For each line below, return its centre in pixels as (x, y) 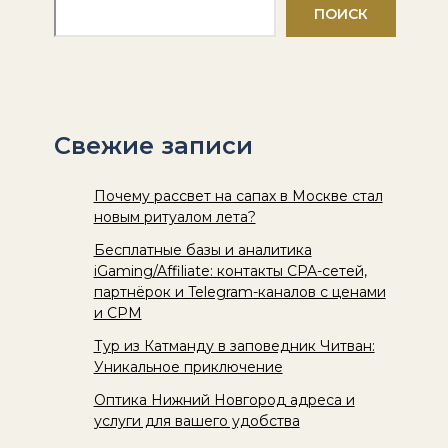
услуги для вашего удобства (196, 420)
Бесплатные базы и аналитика (202, 249)
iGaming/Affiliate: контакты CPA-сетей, (230, 270)
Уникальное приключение (188, 366)
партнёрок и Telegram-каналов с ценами (239, 291)
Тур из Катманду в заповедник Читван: (234, 345)
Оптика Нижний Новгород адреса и (224, 399)
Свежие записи (153, 146)
